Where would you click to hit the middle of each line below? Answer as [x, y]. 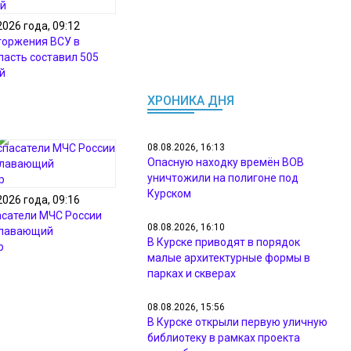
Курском [169, 194]
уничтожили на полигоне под [223, 178]
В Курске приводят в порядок [224, 242]
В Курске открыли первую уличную [237, 322]
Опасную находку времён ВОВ [226, 162]
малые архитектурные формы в [229, 258]
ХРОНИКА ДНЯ [191, 101]
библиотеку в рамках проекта [224, 338]
